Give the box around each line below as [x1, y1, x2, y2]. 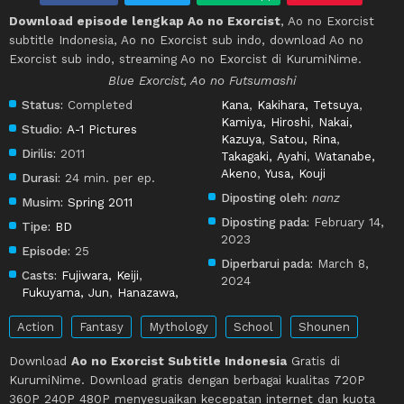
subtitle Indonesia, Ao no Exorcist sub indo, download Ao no [9, 32, 363, 47]
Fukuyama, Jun [22, 284, 109, 299]
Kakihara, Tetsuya [257, 96, 360, 112]
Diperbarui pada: [221, 255, 314, 271]
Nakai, [318, 114, 353, 129]
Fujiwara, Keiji [61, 267, 139, 282]
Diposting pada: [221, 214, 310, 229]
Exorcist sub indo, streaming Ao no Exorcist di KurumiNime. [9, 50, 362, 66]
